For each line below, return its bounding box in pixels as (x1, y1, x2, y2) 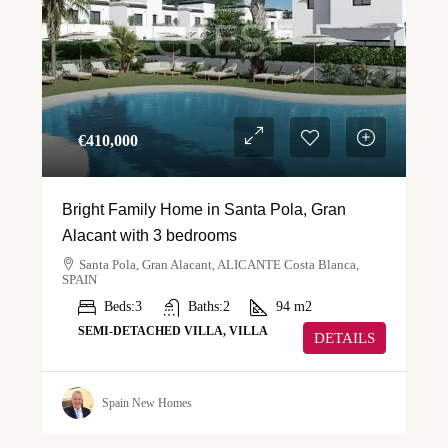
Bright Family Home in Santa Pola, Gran (62, 201, 346, 219)
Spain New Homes (102, 395, 192, 410)
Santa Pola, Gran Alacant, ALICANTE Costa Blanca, (79, 257, 359, 273)
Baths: (188, 299, 223, 315)
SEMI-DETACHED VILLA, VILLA (78, 324, 268, 339)
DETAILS (314, 330, 375, 347)
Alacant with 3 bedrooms (62, 227, 237, 245)
